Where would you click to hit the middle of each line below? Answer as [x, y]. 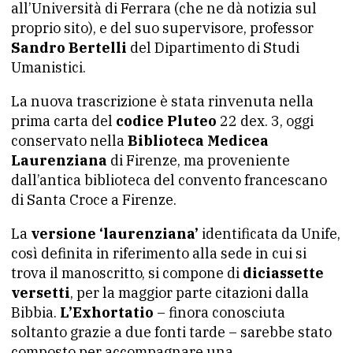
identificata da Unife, [269, 234]
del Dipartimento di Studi [213, 48]
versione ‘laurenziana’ [113, 234]
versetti [41, 293]
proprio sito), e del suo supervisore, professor [162, 28]
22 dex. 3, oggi [265, 121]
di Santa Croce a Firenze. [94, 200]
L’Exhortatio [107, 312]
